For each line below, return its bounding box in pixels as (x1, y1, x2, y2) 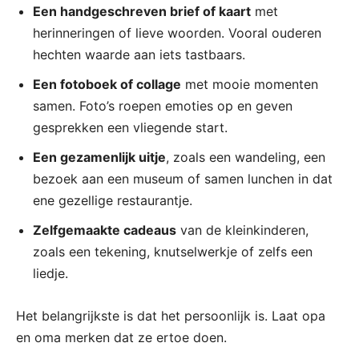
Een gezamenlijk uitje (33, 148, 166, 165)
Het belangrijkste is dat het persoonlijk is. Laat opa (16, 307, 325, 324)
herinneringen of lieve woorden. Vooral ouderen (33, 24, 321, 41)
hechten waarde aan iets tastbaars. (33, 46, 245, 63)
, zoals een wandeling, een (166, 148, 325, 165)
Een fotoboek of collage (33, 75, 181, 92)
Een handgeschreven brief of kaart (33, 2, 251, 19)
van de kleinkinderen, (176, 221, 309, 238)
